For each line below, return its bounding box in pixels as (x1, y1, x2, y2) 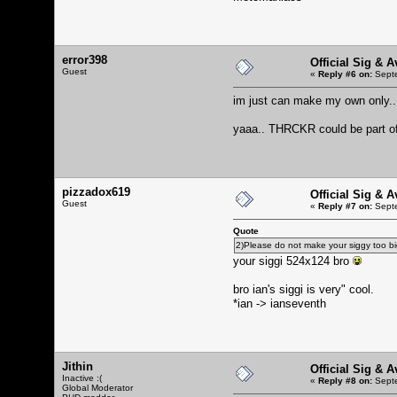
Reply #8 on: (318, 375, 372, 385)
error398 (62, 52, 107, 66)
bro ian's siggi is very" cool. (233, 282, 374, 296)
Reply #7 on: (318, 200, 372, 211)
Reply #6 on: (318, 68, 372, 79)
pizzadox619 (62, 184, 130, 198)
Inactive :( (62, 372, 102, 383)
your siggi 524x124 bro (233, 253, 353, 268)
